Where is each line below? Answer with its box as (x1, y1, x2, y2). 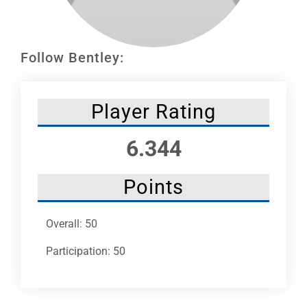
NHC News (14, 42, 58, 54)
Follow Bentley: (21, 49, 124, 66)
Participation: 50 (46, 244, 125, 258)
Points (123, 175, 184, 199)
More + (14, 88, 42, 99)
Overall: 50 (46, 217, 97, 230)
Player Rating (91, 99, 216, 123)
